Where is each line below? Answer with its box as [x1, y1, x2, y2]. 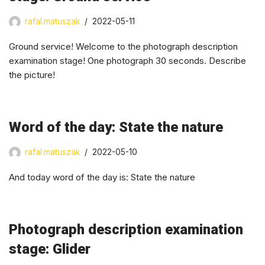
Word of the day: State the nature [9, 118, 223, 135]
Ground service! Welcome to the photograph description [9, 40, 238, 52]
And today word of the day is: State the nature [9, 171, 195, 183]
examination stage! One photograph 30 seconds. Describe [9, 54, 246, 66]
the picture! [9, 69, 55, 80]
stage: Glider [9, 240, 91, 257]
